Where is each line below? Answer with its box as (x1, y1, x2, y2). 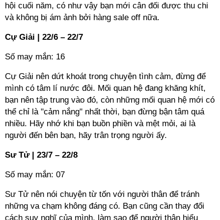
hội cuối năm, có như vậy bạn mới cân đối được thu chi (5, 1, 208, 10)
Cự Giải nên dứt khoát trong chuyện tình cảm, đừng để (5, 72, 206, 81)
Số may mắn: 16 (5, 52, 65, 61)
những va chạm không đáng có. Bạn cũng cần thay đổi (5, 201, 204, 211)
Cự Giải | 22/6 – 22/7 (5, 32, 83, 42)
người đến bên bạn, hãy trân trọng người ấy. (5, 131, 167, 140)
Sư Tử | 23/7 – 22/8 (5, 150, 78, 160)
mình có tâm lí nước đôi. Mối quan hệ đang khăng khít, (5, 83, 206, 93)
